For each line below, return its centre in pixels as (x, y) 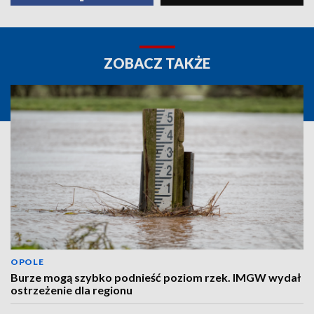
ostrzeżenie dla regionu (71, 290)
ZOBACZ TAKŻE (157, 63)
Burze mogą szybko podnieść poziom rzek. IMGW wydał (156, 278)
